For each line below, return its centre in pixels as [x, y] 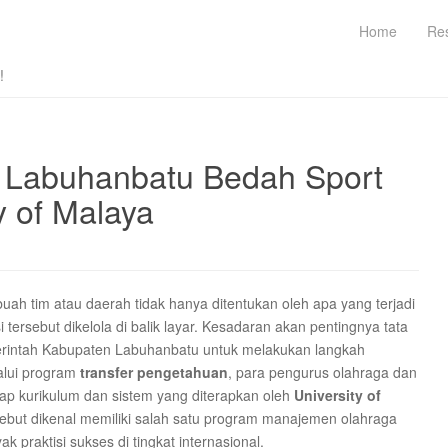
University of [337, 395]
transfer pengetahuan [154, 372]
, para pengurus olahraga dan [322, 372]
